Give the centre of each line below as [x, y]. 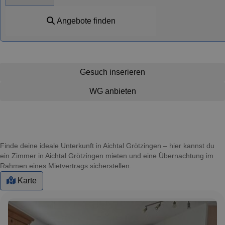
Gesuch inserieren [113, 72]
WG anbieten [113, 91]
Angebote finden [85, 21]
